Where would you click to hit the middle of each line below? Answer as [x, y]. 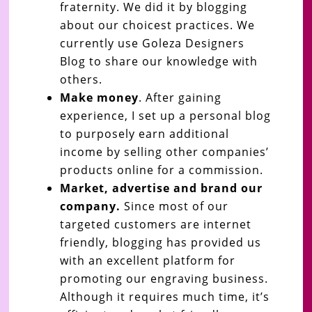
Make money [99, 97]
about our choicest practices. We [157, 25]
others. [81, 79]
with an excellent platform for [147, 260]
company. [90, 206]
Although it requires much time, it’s [164, 296]
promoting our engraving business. [164, 278]
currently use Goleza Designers [152, 43]
